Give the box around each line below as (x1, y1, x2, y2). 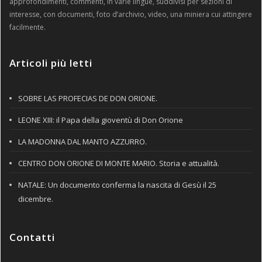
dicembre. (18, 194, 53, 205)
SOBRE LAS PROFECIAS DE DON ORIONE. (18, 93, 157, 104)
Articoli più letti (9, 56, 92, 70)
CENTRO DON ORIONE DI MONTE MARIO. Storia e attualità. (18, 158, 219, 169)
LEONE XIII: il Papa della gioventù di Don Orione (18, 115, 183, 126)
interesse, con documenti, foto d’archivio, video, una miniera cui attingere (9, 9, 252, 20)
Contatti (9, 230, 55, 244)
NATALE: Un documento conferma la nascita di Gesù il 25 (18, 180, 216, 191)
